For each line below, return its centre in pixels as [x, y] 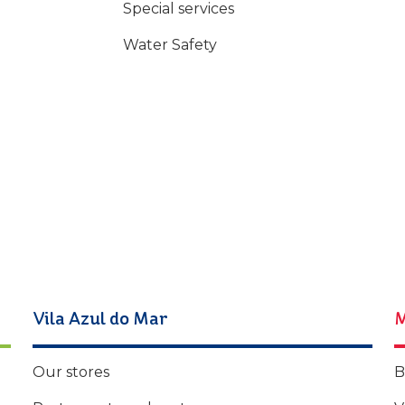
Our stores [71, 372]
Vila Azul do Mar [100, 319]
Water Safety [170, 45]
